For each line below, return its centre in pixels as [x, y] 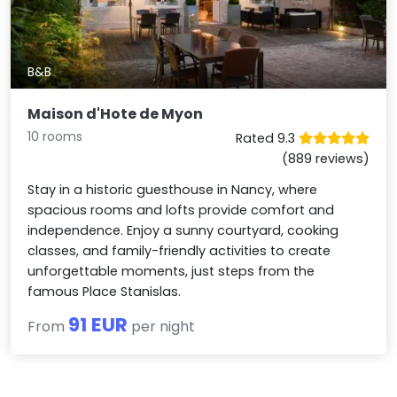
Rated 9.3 [267, 139]
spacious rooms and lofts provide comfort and [181, 210]
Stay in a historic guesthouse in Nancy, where [173, 190]
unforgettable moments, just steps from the [171, 272]
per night [162, 327]
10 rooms [55, 137]
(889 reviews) [325, 159]
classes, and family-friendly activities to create [179, 251]
